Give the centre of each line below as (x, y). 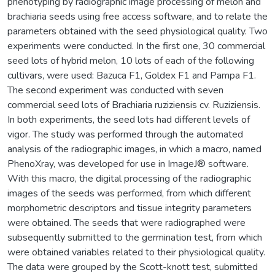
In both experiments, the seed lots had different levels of (129, 119)
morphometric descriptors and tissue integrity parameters (130, 208)
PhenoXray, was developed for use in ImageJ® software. (128, 164)
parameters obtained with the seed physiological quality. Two (137, 31)
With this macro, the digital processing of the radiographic (129, 178)
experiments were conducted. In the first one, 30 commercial (136, 46)
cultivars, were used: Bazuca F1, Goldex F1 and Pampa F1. (132, 75)
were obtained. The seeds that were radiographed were (126, 223)
